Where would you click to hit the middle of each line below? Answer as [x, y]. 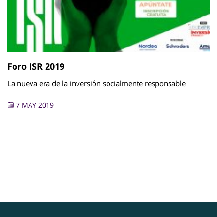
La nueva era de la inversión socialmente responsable [96, 83]
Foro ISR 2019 [36, 66]
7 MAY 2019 [34, 105]
